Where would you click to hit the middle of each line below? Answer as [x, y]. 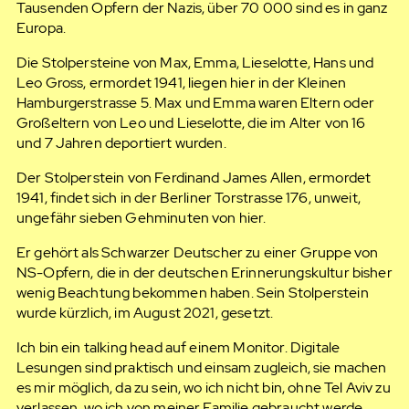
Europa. [41, 28]
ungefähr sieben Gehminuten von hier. [141, 217]
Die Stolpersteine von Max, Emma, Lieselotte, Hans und [195, 63]
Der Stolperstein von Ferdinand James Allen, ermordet [194, 177]
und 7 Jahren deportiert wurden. [121, 143]
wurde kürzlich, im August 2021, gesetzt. [145, 312]
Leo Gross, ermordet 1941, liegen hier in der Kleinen [181, 83]
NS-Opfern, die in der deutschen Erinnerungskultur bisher [204, 272]
